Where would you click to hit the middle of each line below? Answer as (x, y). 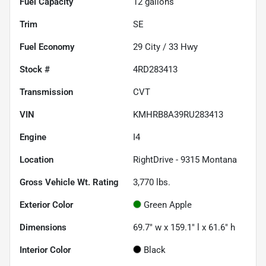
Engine (33, 137)
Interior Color (45, 250)
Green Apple (168, 205)
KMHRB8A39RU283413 (178, 114)
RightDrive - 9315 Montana (185, 159)
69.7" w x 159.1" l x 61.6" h (184, 227)
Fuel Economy (47, 47)
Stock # (35, 69)
